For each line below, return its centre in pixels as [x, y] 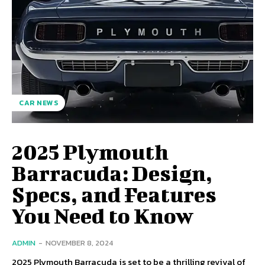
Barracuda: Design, [112, 172]
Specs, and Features [114, 194]
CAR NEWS [38, 103]
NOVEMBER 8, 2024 [79, 243]
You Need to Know [103, 215]
